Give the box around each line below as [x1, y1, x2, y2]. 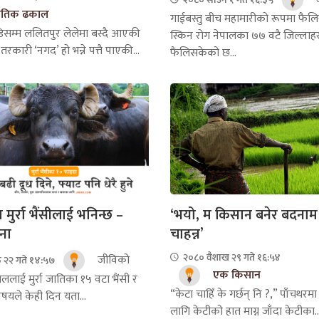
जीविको [94, 250, 130, 270]
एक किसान [213, 265, 261, 285]
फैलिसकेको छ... [170, 43, 236, 63]
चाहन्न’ [170, 221, 204, 246]
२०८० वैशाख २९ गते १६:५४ [181, 249, 281, 266]
